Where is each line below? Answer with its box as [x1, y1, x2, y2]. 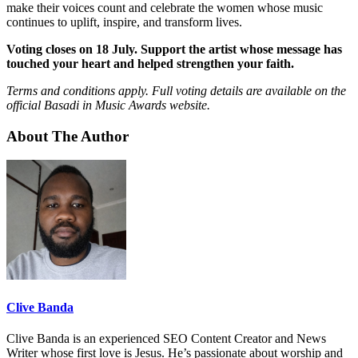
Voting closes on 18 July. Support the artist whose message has [6, 42, 342, 57]
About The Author [6, 127, 129, 145]
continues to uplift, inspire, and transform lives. [6, 15, 242, 30]
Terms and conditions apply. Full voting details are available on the [6, 84, 346, 98]
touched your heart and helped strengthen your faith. [6, 57, 294, 71]
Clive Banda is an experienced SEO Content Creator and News [6, 332, 326, 345]
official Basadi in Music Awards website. [6, 98, 210, 113]
